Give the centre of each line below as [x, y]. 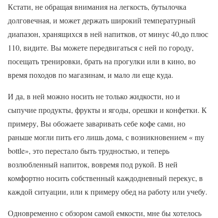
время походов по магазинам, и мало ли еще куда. [91, 75]
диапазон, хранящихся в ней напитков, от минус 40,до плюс [108, 34]
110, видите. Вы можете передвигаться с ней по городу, [101, 47]
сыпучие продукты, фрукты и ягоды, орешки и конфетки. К [107, 110]
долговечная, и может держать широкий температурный [102, 20]
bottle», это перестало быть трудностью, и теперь [89, 151]
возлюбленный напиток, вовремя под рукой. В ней [93, 164]
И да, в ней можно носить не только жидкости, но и [94, 96]
